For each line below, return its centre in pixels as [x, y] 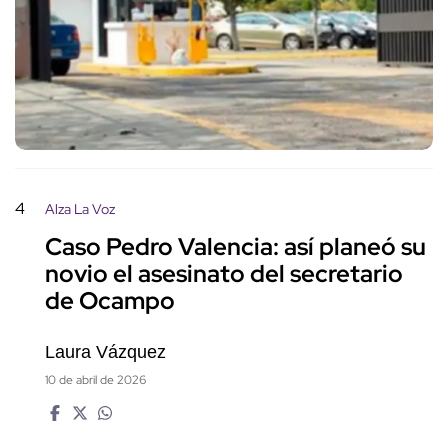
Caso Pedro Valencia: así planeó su [235, 247]
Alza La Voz [80, 208]
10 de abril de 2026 [95, 379]
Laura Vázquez [105, 351]
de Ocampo [110, 301]
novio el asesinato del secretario [224, 274]
